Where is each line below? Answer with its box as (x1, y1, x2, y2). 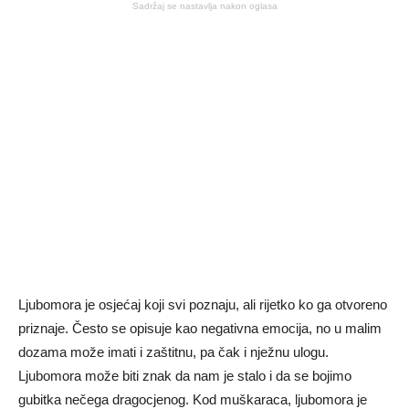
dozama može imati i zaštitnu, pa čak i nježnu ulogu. (18, 343, 329, 360)
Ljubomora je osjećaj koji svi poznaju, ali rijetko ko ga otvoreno (18, 296, 387, 312)
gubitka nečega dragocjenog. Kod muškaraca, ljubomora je (18, 391, 367, 407)
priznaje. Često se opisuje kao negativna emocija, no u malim (18, 320, 382, 336)
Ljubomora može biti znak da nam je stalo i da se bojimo (18, 367, 351, 383)
